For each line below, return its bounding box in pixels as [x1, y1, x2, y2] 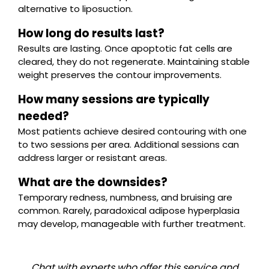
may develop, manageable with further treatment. [18, 217, 246, 230]
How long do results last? [18, 25, 165, 41]
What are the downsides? [18, 174, 168, 190]
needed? [18, 108, 69, 124]
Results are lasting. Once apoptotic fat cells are [18, 42, 232, 55]
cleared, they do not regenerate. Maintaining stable [18, 55, 250, 68]
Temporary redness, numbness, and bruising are [18, 191, 232, 204]
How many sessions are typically [18, 91, 210, 107]
